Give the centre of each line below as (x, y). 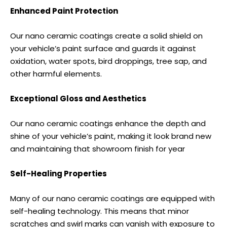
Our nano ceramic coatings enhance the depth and (108, 124)
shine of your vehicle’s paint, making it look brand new (111, 136)
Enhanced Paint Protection (64, 11)
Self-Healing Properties (59, 174)
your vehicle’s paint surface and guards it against (103, 49)
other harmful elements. (56, 74)
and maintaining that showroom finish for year (98, 149)
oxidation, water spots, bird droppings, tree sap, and (108, 61)
